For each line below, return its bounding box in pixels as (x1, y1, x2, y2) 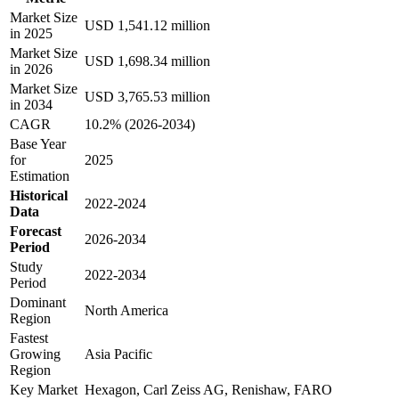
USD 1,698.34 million (85, 53, 210, 69)
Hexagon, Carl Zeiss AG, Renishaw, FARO (85, 381, 332, 397)
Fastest (10, 330, 48, 346)
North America (85, 302, 168, 318)
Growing (10, 346, 61, 362)
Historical (10, 187, 68, 203)
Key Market (10, 381, 77, 397)
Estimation (10, 167, 69, 183)
